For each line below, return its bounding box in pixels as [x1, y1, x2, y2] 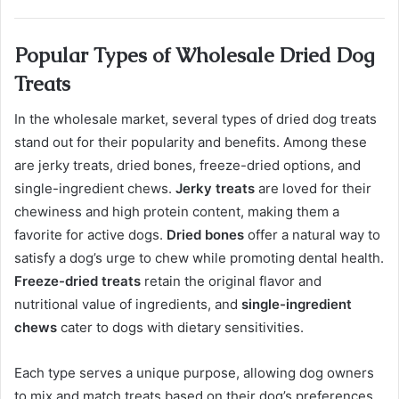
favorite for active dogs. [14, 226, 167, 244]
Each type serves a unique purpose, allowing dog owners [14, 364, 374, 382]
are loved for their [255, 180, 371, 198]
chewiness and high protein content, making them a [14, 203, 339, 221]
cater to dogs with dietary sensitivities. [57, 319, 304, 337]
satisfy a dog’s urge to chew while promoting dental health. [14, 249, 384, 267]
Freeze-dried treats [14, 273, 141, 290]
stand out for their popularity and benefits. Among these [14, 134, 367, 151]
